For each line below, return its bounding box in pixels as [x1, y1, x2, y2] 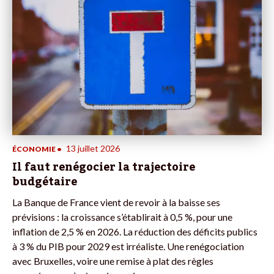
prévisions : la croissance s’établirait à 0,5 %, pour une [12, 211, 232, 223]
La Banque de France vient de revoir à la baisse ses [12, 196, 220, 209]
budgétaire [12, 171, 77, 193]
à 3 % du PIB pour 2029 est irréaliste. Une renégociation [12, 240, 244, 253]
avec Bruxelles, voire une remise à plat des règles [12, 255, 213, 267]
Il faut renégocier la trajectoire [12, 156, 195, 179]
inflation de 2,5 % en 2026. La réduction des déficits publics [12, 226, 257, 238]
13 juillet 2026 [66, 143, 120, 154]
